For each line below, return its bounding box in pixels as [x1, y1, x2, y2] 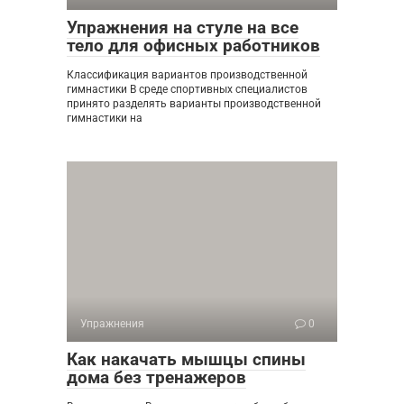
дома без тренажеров [67, 367, 246, 388]
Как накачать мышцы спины [67, 349, 306, 370]
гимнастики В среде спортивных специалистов [67, 83, 308, 96]
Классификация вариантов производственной [67, 69, 308, 81]
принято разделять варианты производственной [67, 97, 321, 110]
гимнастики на [67, 112, 142, 124]
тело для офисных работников [67, 35, 320, 56]
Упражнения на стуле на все [67, 17, 298, 38]
